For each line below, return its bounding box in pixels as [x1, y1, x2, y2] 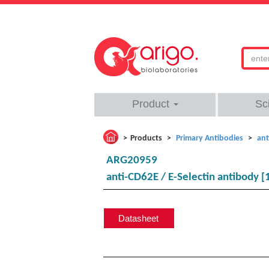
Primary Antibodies [176, 134, 243, 143]
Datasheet [118, 213, 159, 223]
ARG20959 [106, 155, 157, 166]
